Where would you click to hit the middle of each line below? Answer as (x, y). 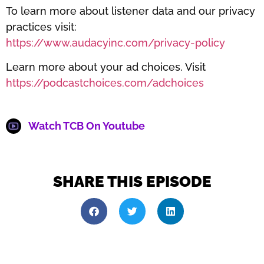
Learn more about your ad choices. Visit (106, 67)
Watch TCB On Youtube (86, 126)
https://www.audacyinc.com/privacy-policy (115, 42)
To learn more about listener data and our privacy (131, 11)
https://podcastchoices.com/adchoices (105, 82)
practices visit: (41, 27)
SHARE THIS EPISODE (132, 182)
